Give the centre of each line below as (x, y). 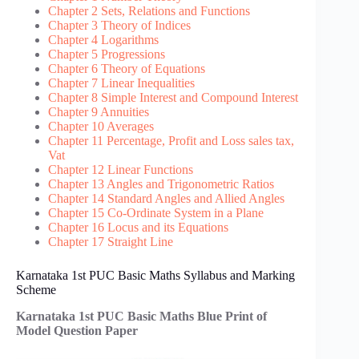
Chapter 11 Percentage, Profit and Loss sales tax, (171, 141)
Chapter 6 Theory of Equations (127, 69)
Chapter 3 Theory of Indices (119, 26)
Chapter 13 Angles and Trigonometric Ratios (161, 184)
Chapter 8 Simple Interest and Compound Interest (173, 98)
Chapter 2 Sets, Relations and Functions (149, 11)
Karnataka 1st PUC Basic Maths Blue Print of (141, 316)
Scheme (36, 290)
